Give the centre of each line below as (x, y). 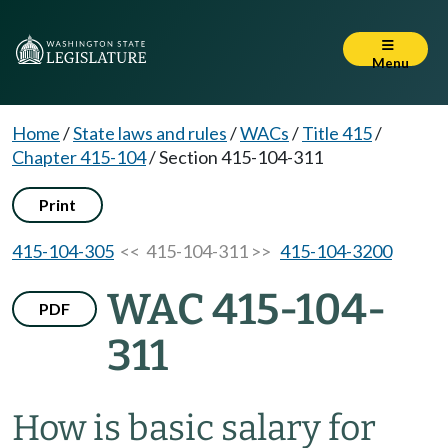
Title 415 (337, 133)
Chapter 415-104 (79, 157)
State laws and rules (150, 133)
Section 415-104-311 (241, 157)
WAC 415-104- (246, 309)
